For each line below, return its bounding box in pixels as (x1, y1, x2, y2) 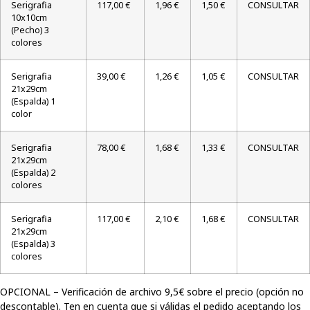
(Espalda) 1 (11, 95, 55, 108)
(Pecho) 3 (11, 24, 49, 37)
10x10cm (11, 12, 47, 24)
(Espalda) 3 (11, 238, 55, 250)
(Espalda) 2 (11, 167, 55, 179)
